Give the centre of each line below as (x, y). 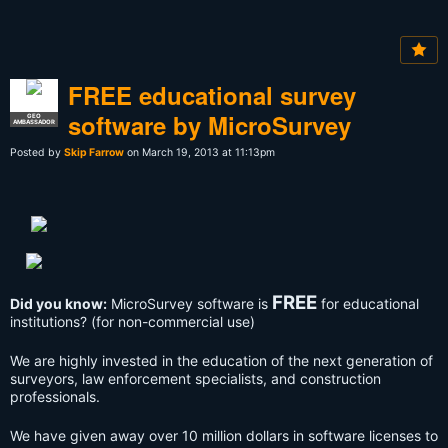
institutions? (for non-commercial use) (132, 322)
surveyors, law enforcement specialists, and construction (195, 379)
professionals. (55, 397)
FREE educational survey (212, 95)
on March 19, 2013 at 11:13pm (199, 153)
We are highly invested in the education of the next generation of (221, 361)
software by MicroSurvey (209, 125)
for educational (368, 304)
